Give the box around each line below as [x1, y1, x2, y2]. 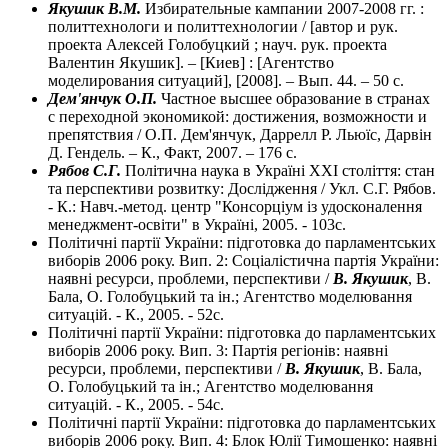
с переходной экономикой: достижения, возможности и [48, 108, 427, 126]
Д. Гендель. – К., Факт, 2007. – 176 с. [48, 144, 297, 162]
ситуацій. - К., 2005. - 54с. [48, 396, 224, 414]
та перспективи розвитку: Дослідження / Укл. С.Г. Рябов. [48, 180, 436, 198]
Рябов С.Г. [48, 162, 121, 180]
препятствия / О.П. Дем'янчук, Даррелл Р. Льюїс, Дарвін [48, 126, 432, 144]
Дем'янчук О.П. [48, 90, 157, 108]
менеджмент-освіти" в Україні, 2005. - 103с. [48, 216, 346, 234]
